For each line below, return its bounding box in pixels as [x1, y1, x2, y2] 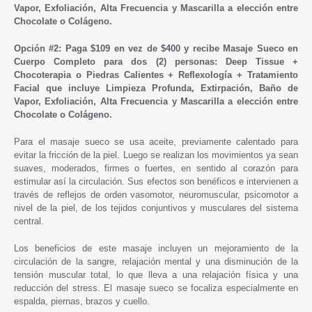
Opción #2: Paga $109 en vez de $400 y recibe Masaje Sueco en [14, 42, 298, 54]
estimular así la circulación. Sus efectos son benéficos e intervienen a [14, 175, 298, 187]
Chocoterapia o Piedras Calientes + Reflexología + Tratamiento [14, 69, 298, 80]
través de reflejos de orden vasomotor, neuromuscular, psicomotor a [14, 189, 298, 200]
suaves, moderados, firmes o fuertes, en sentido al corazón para [14, 162, 298, 173]
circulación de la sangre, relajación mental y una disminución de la [14, 256, 298, 267]
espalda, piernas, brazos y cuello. [14, 295, 150, 306]
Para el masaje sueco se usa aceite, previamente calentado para [14, 136, 298, 147]
